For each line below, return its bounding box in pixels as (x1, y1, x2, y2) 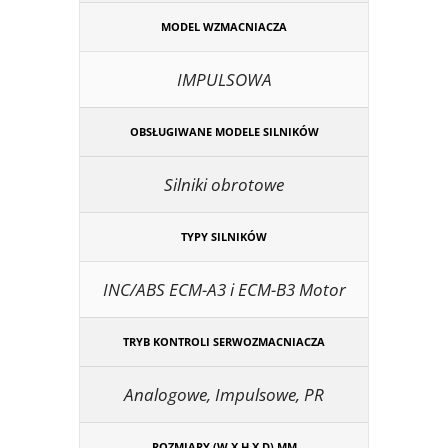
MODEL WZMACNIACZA (161, 18, 287, 34)
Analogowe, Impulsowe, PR (124, 382, 324, 406)
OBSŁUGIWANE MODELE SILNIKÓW (129, 123, 319, 139)
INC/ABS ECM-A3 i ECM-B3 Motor (102, 277, 346, 301)
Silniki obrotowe (164, 172, 284, 196)
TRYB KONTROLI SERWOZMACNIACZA (123, 333, 325, 349)
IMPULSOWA (176, 67, 272, 91)
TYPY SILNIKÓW (181, 228, 267, 244)
